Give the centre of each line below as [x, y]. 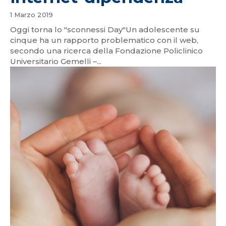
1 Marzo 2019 [32, 14]
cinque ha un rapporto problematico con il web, [104, 40]
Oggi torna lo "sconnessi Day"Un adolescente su [105, 29]
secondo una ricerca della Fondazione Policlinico [106, 50]
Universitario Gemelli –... [56, 61]
